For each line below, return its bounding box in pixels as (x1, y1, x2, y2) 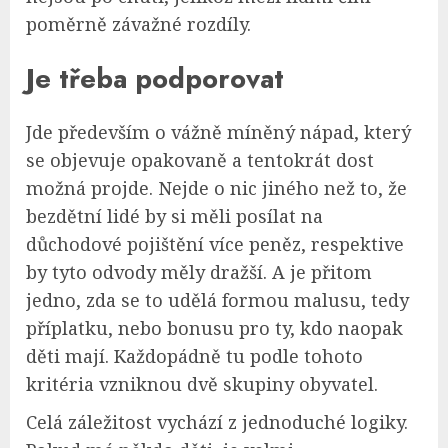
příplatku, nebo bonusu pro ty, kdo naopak (26, 316, 403, 341)
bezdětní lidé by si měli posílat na (26, 204, 323, 229)
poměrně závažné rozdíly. (26, 12, 251, 37)
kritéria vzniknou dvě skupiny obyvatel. (26, 372, 378, 397)
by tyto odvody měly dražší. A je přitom (26, 260, 372, 285)
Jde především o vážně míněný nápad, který (26, 120, 411, 145)
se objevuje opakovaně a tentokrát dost (26, 148, 374, 173)
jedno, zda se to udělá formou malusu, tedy (26, 288, 409, 313)
